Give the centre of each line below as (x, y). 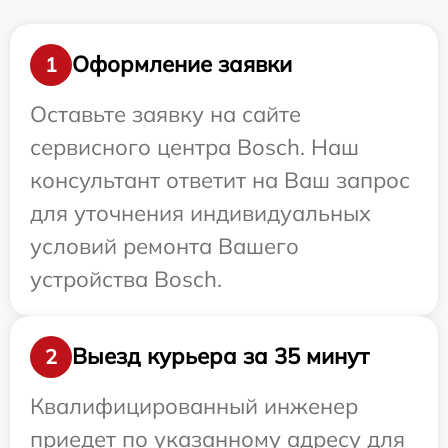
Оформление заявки (182, 64)
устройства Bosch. (126, 278)
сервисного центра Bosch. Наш (194, 146)
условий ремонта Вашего (164, 245)
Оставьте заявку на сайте (165, 113)
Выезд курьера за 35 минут (220, 356)
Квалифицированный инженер (194, 405)
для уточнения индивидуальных (200, 212)
